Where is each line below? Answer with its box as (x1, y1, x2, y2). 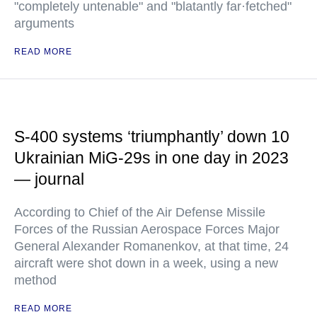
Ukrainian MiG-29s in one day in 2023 (14, 149, 289, 167)
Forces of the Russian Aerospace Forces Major (14, 222, 279, 236)
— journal (14, 170, 84, 188)
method (14, 273, 57, 287)
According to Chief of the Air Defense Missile (14, 205, 265, 219)
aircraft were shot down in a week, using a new (14, 256, 278, 270)
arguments (14, 16, 74, 30)
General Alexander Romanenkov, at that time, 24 (14, 239, 289, 253)
